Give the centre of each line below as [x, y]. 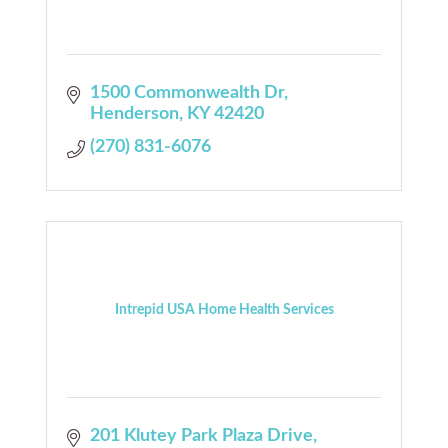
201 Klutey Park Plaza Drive [201, 435]
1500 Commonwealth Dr [186, 92]
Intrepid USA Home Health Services [224, 309]
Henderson [134, 113]
